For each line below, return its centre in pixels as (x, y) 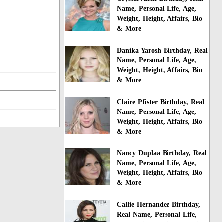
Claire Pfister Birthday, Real (161, 102)
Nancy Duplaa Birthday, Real (162, 153)
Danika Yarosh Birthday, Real (163, 50)
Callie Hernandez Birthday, (159, 205)
